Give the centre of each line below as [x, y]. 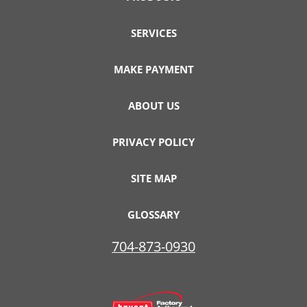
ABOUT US [153, 106]
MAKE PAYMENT [153, 70]
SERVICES [153, 33]
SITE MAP [153, 179]
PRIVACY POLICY [153, 142]
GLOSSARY [153, 215]
